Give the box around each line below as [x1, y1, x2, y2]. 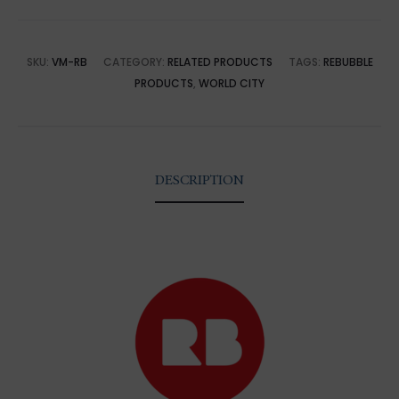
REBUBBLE [322, 54, 373, 69]
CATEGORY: [102, 54, 167, 69]
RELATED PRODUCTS [167, 54, 273, 69]
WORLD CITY [199, 76, 265, 91]
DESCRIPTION [155, 174, 244, 188]
